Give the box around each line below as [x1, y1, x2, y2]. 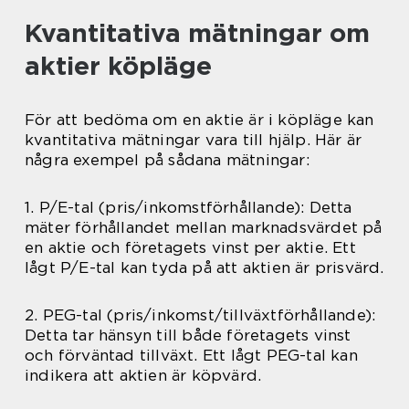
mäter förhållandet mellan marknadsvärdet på [25, 218, 383, 237]
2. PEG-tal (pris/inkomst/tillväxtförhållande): [25, 306, 376, 325]
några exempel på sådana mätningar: [25, 151, 309, 170]
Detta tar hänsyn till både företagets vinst [25, 326, 351, 345]
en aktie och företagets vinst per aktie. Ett [25, 238, 356, 257]
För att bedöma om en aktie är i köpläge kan [25, 110, 374, 130]
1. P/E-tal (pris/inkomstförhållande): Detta [25, 198, 352, 217]
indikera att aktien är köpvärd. [25, 366, 262, 385]
